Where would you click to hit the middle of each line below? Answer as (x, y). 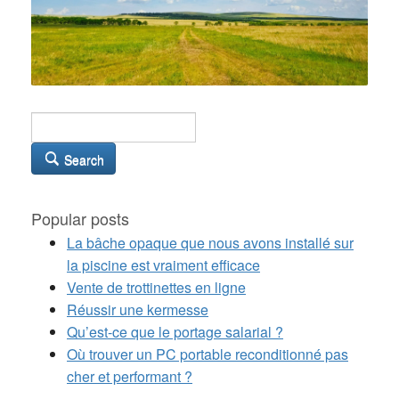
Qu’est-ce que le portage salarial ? (175, 331)
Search (82, 159)
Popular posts (80, 218)
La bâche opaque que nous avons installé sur (210, 242)
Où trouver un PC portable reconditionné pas (208, 354)
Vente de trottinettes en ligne (156, 287)
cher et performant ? (130, 376)
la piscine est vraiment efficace (163, 265)
